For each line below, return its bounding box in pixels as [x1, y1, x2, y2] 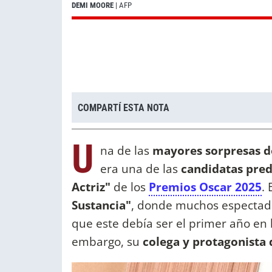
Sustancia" [72, 197, 131, 214]
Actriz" [72, 178, 114, 195]
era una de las [100, 160, 181, 177]
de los [114, 178, 149, 195]
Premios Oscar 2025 [149, 178, 262, 195]
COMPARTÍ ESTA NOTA [78, 101, 169, 114]
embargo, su [72, 233, 143, 250]
